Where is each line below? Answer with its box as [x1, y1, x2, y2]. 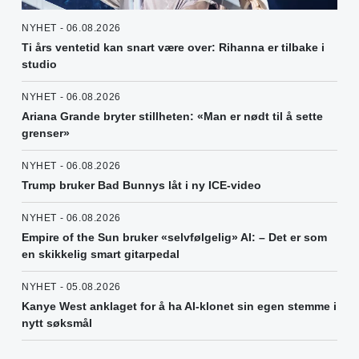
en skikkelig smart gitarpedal [22, 248, 179, 261]
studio [22, 58, 57, 71]
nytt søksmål [22, 317, 92, 330]
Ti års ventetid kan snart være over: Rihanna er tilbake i [22, 41, 325, 54]
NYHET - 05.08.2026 [22, 281, 121, 293]
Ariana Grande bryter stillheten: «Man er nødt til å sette [22, 110, 323, 123]
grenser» [22, 127, 70, 140]
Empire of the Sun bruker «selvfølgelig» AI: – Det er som [22, 231, 327, 244]
